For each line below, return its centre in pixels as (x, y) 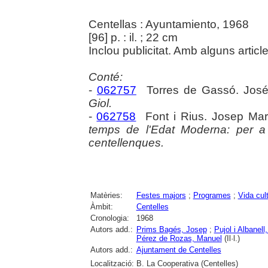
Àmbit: (101, 206)
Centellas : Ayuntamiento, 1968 (168, 24)
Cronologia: (109, 218)
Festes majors (161, 195)
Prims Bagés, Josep (171, 229)
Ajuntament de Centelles (179, 249)
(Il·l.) (231, 238)
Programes (212, 195)
